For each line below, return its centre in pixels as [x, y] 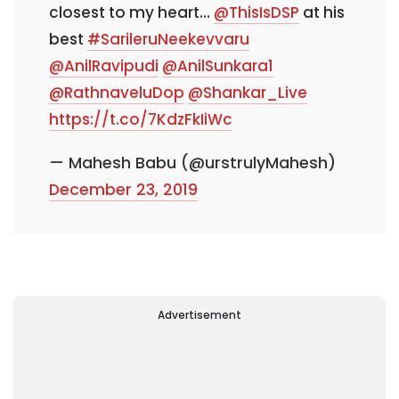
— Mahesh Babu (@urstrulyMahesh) [192, 163]
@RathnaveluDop [117, 93]
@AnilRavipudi [104, 66]
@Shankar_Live [248, 93]
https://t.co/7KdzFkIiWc [141, 120]
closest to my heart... [131, 13]
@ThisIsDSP [256, 13]
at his [322, 13]
